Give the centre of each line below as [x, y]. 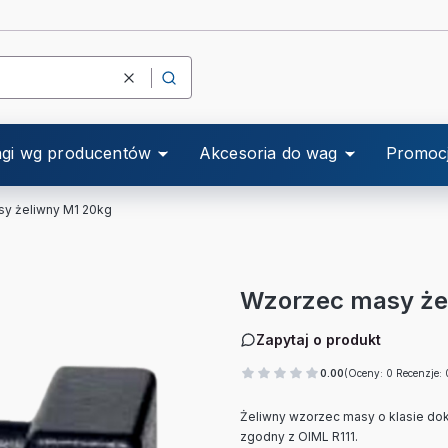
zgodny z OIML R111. [299, 436]
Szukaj [187, 85]
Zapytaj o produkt [318, 339]
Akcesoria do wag [268, 153]
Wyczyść [154, 85]
